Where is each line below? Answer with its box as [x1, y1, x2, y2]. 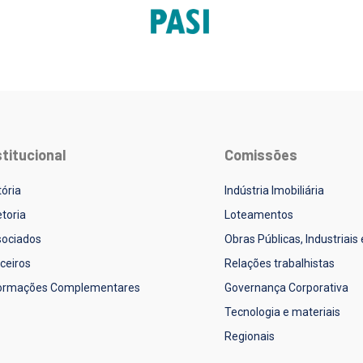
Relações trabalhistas [224, 256, 335, 270]
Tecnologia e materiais [224, 305, 340, 318]
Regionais [224, 329, 275, 343]
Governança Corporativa [224, 280, 348, 294]
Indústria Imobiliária [224, 183, 324, 197]
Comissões [224, 145, 297, 164]
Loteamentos [224, 207, 293, 221]
